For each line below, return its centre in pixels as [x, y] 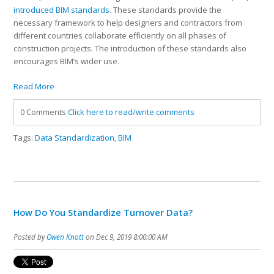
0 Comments [44, 112]
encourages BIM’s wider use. [67, 61]
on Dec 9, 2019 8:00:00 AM [126, 237]
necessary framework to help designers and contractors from [128, 23]
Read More [34, 87]
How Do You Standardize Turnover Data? [103, 213]
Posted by [30, 237]
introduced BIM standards [62, 10]
